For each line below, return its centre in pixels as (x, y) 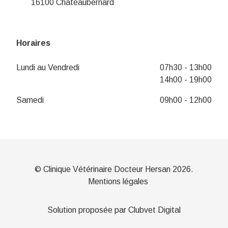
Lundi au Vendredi (48, 68)
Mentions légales (118, 182)
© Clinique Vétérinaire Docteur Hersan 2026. (114, 169)
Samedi (30, 100)
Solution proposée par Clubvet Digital (114, 210)
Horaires (33, 43)
